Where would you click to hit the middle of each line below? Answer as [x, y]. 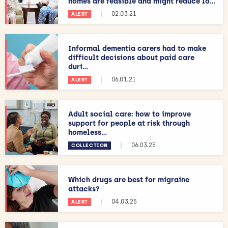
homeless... [88, 133]
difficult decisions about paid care [131, 58]
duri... [78, 67]
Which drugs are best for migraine [129, 180]
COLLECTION [90, 145]
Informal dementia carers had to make [137, 49]
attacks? [84, 189]
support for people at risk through [129, 123]
